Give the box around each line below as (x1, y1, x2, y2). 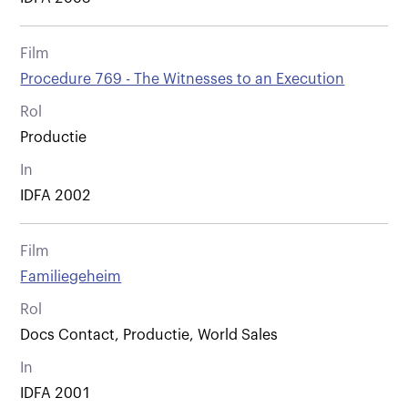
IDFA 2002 (20, 188, 92, 203)
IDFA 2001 (20, 385, 92, 401)
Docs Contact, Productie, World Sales (20, 327, 279, 342)
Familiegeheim (20, 269, 122, 284)
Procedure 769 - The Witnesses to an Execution (20, 71, 345, 87)
